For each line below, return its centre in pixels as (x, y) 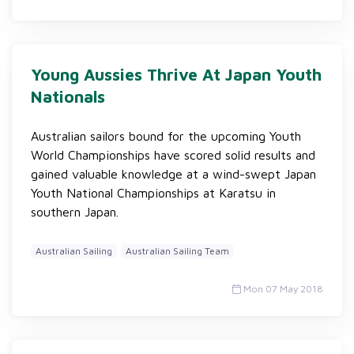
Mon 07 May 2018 (282, 289)
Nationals (68, 96)
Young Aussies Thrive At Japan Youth (176, 74)
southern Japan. (75, 212)
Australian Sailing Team (177, 251)
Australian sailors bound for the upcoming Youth (166, 136)
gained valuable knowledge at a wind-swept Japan (173, 174)
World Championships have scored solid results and (173, 155)
